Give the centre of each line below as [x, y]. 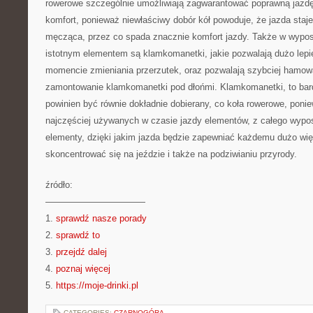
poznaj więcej [83, 269]
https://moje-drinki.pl [97, 285]
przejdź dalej [81, 252]
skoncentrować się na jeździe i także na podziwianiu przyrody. [171, 154]
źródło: [59, 185]
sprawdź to [78, 235]
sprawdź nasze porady [101, 218]
